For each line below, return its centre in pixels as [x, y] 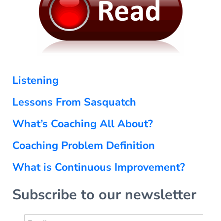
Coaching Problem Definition [83, 145]
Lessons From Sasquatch [74, 102]
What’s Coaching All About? [82, 124]
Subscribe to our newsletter [104, 194]
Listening [35, 80]
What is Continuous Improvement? [98, 167]
